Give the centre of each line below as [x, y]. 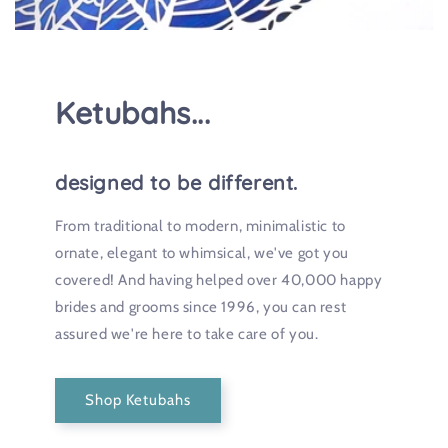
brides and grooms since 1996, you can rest [201, 306]
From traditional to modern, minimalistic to [200, 225]
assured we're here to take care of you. [187, 333]
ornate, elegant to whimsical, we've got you [202, 252]
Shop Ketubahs [138, 400]
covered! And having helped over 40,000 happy [219, 279]
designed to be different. [176, 183]
